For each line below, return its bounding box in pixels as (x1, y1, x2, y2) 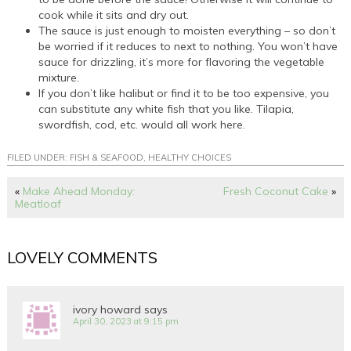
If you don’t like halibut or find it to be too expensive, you (38, 85, 330, 100)
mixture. (38, 70, 83, 85)
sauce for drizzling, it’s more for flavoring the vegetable (38, 54, 325, 69)
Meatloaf (15, 196, 62, 211)
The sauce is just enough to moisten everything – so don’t (38, 23, 336, 38)
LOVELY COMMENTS (7, 247, 158, 267)
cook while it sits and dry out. (38, 7, 193, 22)
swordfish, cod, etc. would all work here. (38, 117, 249, 132)
